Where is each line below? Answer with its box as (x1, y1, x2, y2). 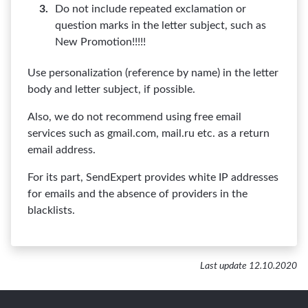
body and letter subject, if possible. (27, 84, 195, 95)
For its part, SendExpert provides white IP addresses (27, 172, 278, 183)
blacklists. (27, 205, 75, 216)
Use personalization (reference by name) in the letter (27, 67, 278, 78)
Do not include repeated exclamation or (55, 3, 246, 14)
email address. (27, 144, 96, 155)
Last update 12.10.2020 (200, 261, 297, 271)
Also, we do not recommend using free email (27, 111, 241, 122)
